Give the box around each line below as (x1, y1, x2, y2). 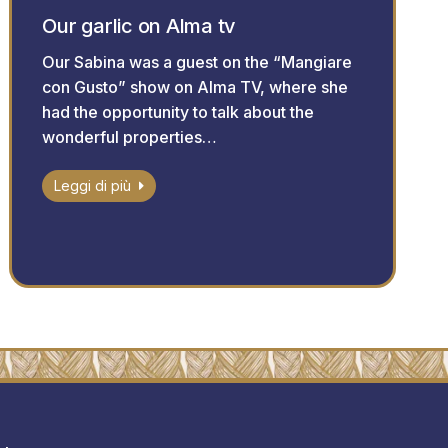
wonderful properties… (42, 127, 218, 148)
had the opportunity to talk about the (42, 102, 315, 123)
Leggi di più (54, 177, 132, 195)
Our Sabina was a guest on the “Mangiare (42, 52, 353, 73)
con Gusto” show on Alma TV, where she (42, 77, 349, 98)
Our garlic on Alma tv (42, 14, 237, 39)
